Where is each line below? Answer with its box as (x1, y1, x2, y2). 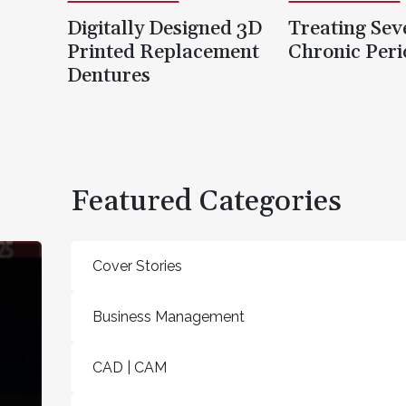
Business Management (92, 308, 245, 325)
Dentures (67, 63, 150, 89)
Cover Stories (92, 257, 182, 275)
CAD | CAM (92, 359, 167, 376)
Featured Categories (71, 183, 342, 220)
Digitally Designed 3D (67, 15, 262, 42)
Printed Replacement (67, 39, 259, 65)
